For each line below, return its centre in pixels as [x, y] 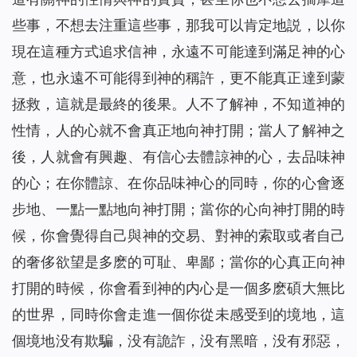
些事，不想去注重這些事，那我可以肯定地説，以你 [178, 25]
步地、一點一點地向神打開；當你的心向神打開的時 [178, 210]
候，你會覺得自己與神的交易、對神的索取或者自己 [178, 236]
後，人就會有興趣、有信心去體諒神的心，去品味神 [178, 157]
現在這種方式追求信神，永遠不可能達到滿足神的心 [178, 52]
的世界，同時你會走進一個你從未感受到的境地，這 [178, 315]
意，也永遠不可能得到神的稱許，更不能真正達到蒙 [178, 78]
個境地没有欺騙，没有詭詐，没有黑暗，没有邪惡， [178, 341]
